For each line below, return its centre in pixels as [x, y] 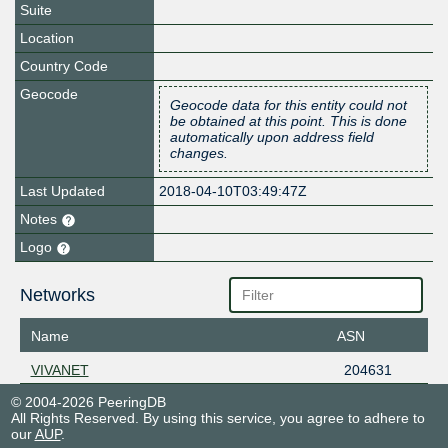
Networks [57, 295]
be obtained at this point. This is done [289, 121]
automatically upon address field [272, 137]
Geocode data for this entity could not [289, 105]
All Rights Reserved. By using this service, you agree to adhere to [217, 417]
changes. [199, 153]
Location [47, 38]
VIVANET [59, 369]
